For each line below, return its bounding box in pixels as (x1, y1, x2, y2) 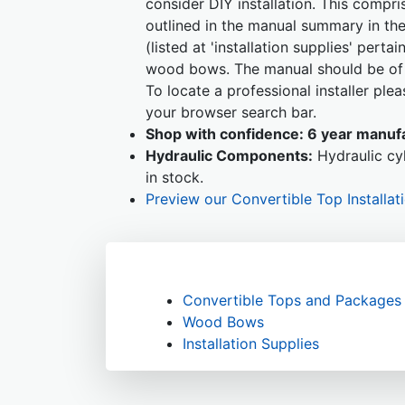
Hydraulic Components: (146, 146, 313, 165)
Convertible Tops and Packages (183, 291, 401, 309)
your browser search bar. (146, 103, 316, 121)
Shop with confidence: (146, 125, 304, 143)
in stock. (146, 168, 203, 186)
